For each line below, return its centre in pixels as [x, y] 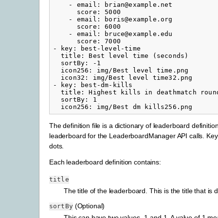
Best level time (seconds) [139, 56]
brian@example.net [139, 5]
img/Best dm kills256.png [145, 107]
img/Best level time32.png [143, 78]
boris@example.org [139, 19]
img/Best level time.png [143, 71]
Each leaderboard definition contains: [105, 162]
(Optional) [89, 206]
